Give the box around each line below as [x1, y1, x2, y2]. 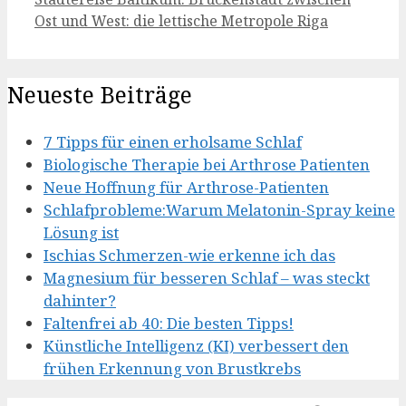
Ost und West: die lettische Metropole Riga [34, 11, 328, 32]
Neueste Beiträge [7, 78, 192, 110]
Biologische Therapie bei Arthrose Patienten [43, 153, 370, 175]
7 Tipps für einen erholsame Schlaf [43, 130, 302, 152]
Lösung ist [43, 221, 119, 243]
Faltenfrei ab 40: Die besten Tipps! [43, 312, 294, 333]
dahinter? [43, 289, 116, 311]
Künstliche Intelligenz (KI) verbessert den [43, 334, 349, 356]
